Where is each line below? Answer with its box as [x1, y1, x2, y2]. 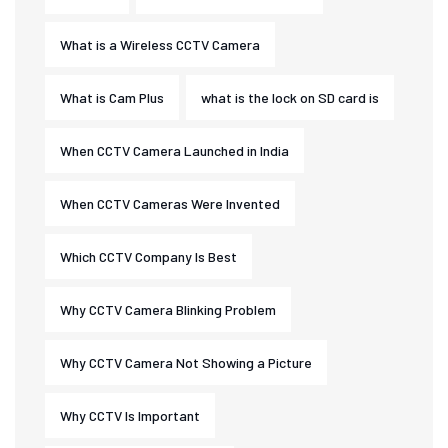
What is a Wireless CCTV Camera [60, 36, 260, 53]
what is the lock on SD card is [201, 89, 379, 106]
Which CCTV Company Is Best [60, 248, 237, 265]
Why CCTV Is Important [60, 407, 200, 424]
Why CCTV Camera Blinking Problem [60, 301, 276, 318]
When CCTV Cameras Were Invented [60, 195, 280, 212]
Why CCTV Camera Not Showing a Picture [60, 354, 312, 371]
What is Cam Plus [60, 89, 164, 106]
